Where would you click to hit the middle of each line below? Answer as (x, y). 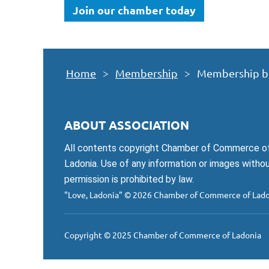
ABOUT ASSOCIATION (127, 125)
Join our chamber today (134, 10)
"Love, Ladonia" (94, 195)
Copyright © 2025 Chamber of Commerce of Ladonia (163, 235)
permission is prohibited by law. (129, 179)
